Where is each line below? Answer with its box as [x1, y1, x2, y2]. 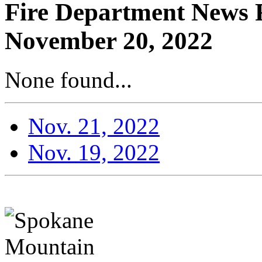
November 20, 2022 [5, 26, 213, 54]
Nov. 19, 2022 [28, 139, 160, 165]
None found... [5, 67, 132, 92]
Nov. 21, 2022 [28, 113, 160, 139]
